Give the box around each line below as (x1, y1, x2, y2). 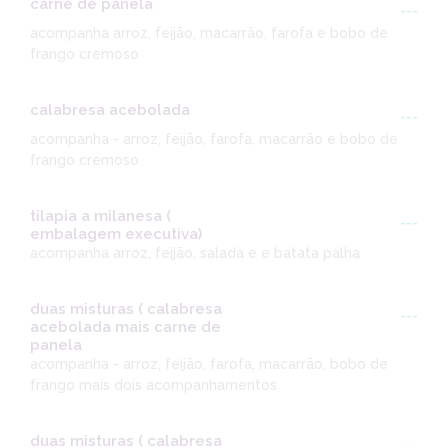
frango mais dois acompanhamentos (30, 377, 277, 394)
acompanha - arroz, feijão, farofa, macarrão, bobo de (30, 356, 388, 373)
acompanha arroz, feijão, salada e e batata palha (30, 245, 360, 262)
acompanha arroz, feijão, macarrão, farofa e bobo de (30, 25, 388, 42)
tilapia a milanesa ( (30, 207, 171, 226)
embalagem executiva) (30, 225, 202, 244)
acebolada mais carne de (30, 318, 221, 337)
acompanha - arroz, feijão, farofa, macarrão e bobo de (30, 131, 398, 148)
